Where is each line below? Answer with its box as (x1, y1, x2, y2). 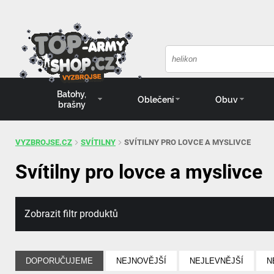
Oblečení (138, 94, 174, 105)
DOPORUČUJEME (26, 256, 93, 265)
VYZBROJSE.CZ (15, 138, 72, 147)
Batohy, (57, 89, 87, 99)
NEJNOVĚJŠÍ (116, 256, 166, 265)
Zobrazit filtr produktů (24, 207, 118, 220)
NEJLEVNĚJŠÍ (190, 256, 243, 265)
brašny (57, 99, 86, 109)
